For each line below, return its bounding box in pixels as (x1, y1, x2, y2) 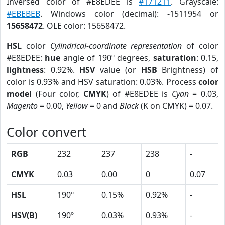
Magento (7, 100, 38, 111)
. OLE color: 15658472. (43, 20, 126, 31)
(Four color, (32, 88, 83, 99)
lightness (7, 64, 44, 75)
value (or (95, 64, 141, 75)
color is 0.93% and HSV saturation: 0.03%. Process (7, 76, 198, 87)
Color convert (7, 123, 86, 140)
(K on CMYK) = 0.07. (139, 100, 213, 111)
